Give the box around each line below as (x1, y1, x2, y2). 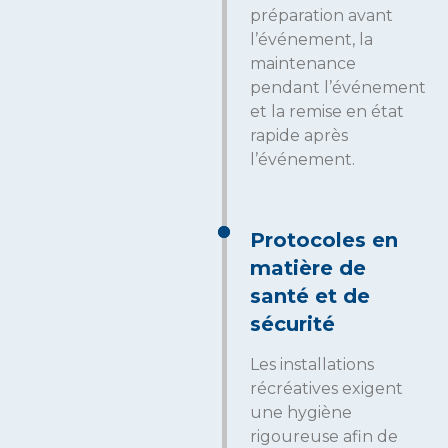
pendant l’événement (250, 77, 426, 97)
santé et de (250, 283, 370, 308)
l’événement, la (250, 29, 373, 49)
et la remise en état (250, 101, 404, 121)
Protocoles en (250, 227, 398, 252)
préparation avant (250, 5, 393, 25)
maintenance (250, 53, 356, 73)
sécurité (250, 311, 335, 336)
